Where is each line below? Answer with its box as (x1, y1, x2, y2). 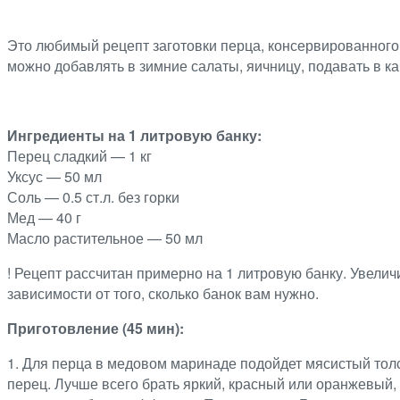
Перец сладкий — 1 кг (7, 145, 152, 166)
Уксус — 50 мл (7, 165, 102, 187)
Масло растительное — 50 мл (7, 227, 203, 248)
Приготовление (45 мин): (7, 317, 184, 338)
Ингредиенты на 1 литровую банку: (7, 124, 262, 146)
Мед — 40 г (7, 206, 81, 228)
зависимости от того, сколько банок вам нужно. (7, 282, 319, 304)
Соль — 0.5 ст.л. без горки (7, 186, 179, 207)
